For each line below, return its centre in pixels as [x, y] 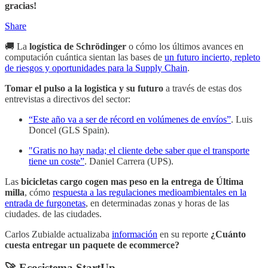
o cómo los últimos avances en [186, 46]
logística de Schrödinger [78, 46]
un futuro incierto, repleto [212, 57]
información [135, 234]
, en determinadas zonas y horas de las [157, 203]
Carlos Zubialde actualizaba [58, 234]
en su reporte [184, 234]
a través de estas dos [202, 88]
